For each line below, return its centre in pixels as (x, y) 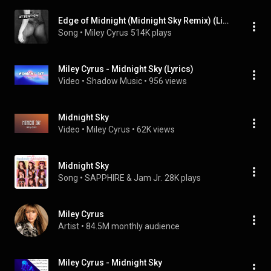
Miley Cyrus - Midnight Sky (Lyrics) (126, 69)
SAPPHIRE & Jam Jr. (123, 178)
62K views (156, 129)
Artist (69, 226)
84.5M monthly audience (133, 226)
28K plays (183, 178)
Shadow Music (114, 81)
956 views (168, 81)
